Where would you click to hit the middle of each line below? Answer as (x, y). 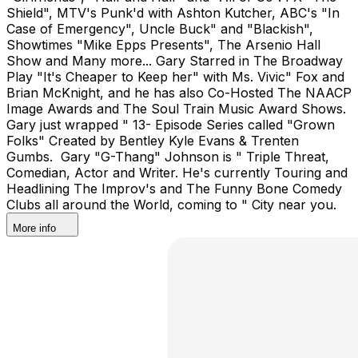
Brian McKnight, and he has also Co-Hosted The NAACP (179, 92)
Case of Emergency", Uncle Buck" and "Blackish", (160, 28)
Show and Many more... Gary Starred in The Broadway (175, 60)
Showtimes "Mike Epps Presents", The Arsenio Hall (163, 44)
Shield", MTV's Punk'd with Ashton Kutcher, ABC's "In (173, 12)
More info (34, 228)
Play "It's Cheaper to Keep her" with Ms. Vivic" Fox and (175, 76)
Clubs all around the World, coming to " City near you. (173, 204)
